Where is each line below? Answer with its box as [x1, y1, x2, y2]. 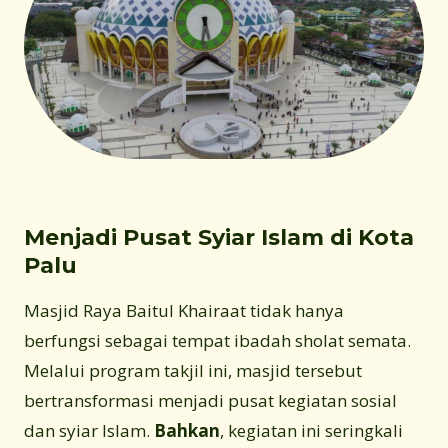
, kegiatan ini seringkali [220, 418, 403, 442]
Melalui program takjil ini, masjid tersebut [24, 358, 362, 382]
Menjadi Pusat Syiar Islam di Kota [24, 223, 414, 251]
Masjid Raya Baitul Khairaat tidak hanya [24, 298, 344, 322]
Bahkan [154, 418, 220, 442]
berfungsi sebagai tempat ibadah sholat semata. [24, 328, 411, 352]
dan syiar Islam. [24, 418, 154, 442]
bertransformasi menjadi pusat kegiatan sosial [24, 388, 397, 412]
